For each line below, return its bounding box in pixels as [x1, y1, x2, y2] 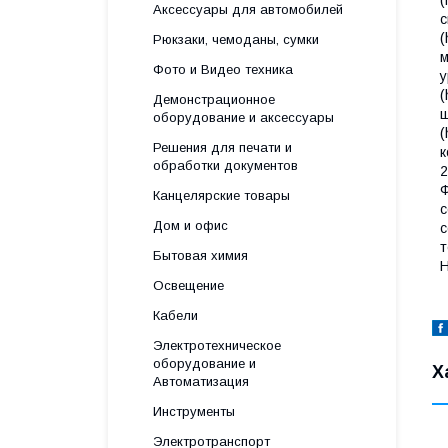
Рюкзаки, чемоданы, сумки [153, 32, 319, 47]
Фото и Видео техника [153, 62, 293, 77]
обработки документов [153, 158, 298, 173]
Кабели [153, 308, 198, 323]
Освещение [153, 278, 224, 293]
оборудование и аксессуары [153, 110, 334, 125]
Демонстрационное [153, 92, 275, 107]
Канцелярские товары [153, 188, 290, 203]
